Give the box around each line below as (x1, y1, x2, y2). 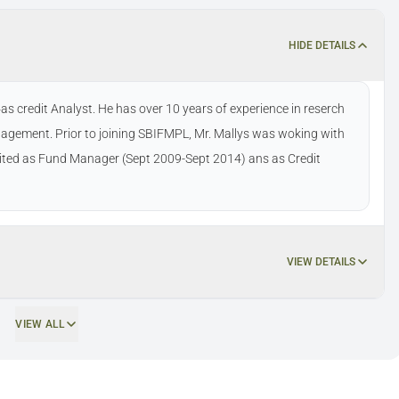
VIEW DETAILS (287, 256, 356, 268)
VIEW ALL (15, 318, 64, 330)
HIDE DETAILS (289, 39, 356, 52)
